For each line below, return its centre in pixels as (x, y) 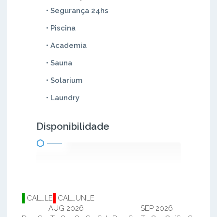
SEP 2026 (157, 208)
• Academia (66, 46)
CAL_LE (39, 198)
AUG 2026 (66, 208)
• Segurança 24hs (77, 11)
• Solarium (64, 80)
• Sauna (59, 63)
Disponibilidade (73, 126)
